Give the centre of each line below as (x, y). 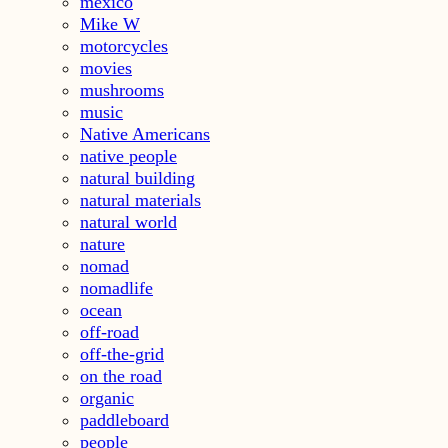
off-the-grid (122, 353)
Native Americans (145, 133)
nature (102, 243)
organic (107, 397)
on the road (121, 375)
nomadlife (116, 287)
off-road (109, 331)
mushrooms (122, 89)
